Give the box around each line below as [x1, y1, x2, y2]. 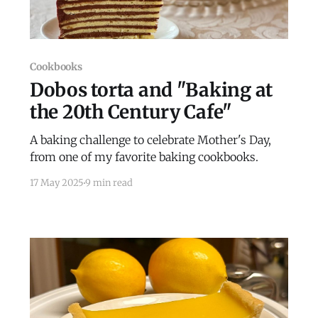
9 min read [84, 177, 133, 190]
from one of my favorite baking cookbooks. [29, 150, 258, 165]
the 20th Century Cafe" [29, 100, 233, 124]
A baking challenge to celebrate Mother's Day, [29, 133, 271, 148]
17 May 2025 [29, 177, 84, 190]
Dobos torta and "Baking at [29, 78, 273, 102]
